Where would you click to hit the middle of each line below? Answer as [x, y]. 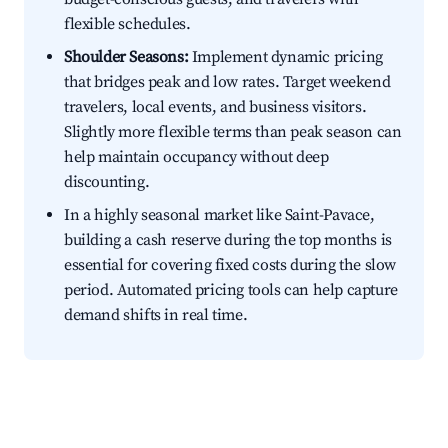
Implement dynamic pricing [285, 57]
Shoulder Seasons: [126, 57]
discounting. [107, 182]
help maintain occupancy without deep [196, 157]
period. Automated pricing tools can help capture [231, 290]
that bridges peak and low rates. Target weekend [227, 82]
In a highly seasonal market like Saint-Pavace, [219, 215]
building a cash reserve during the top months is [228, 240]
